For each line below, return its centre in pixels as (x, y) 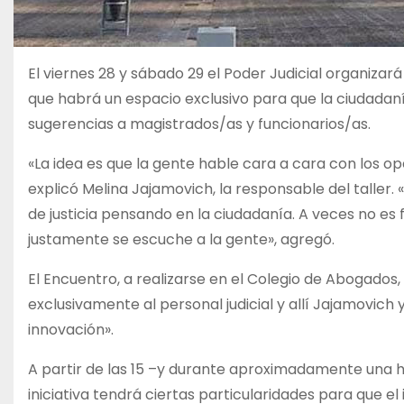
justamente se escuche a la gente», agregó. (181, 239)
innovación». (71, 330)
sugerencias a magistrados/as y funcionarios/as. (199, 124)
